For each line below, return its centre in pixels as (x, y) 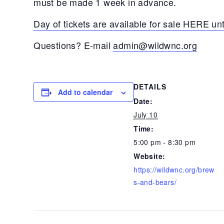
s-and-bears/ (155, 182)
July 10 (146, 114)
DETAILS (150, 86)
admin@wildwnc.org (155, 45)
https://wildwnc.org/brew (174, 169)
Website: (149, 156)
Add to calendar (85, 92)
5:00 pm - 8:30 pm (165, 142)
